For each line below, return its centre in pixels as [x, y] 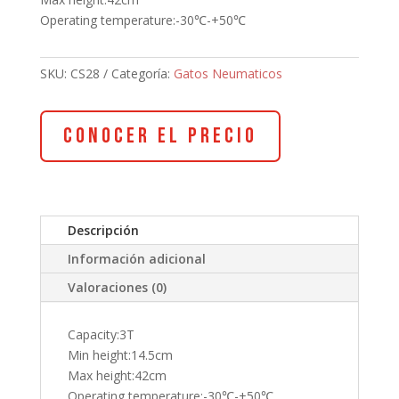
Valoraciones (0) [117, 288]
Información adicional [136, 259]
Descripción [103, 231]
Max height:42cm [117, 376]
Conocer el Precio [160, 136]
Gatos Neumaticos [228, 73]
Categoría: [142, 73]
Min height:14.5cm [120, 355]
